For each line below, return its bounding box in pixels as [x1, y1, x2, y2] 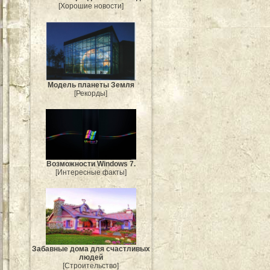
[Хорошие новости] [58, 1, 124, 10]
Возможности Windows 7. [46, 160, 136, 169]
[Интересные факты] [55, 168, 127, 177]
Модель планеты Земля [48, 80, 134, 89]
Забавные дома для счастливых [32, 244, 150, 253]
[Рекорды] [74, 89, 108, 98]
